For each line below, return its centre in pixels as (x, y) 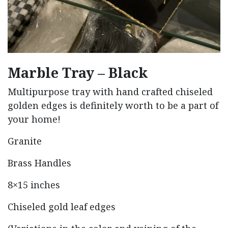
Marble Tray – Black (78, 73)
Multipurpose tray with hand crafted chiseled (110, 92)
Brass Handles (39, 163)
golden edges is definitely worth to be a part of (113, 106)
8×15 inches (34, 185)
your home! (34, 119)
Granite (25, 141)
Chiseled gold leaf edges (62, 207)
